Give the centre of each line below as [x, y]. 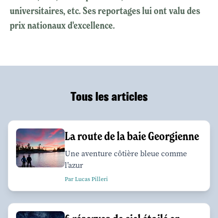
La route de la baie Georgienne [133, 136]
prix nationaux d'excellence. [63, 25]
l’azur [74, 165]
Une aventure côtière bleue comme [126, 153]
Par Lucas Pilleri [86, 179]
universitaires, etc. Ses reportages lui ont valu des [105, 10]
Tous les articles [109, 96]
